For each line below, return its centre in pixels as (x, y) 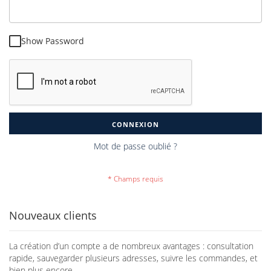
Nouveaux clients (53, 216)
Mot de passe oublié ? (135, 146)
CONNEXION (135, 125)
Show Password (53, 41)
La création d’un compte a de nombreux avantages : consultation (131, 246)
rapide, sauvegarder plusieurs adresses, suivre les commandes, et (133, 258)
